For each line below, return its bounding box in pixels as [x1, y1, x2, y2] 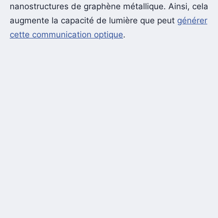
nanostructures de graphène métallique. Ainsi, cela [10, 1, 208, 12]
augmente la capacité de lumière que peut [10, 16, 177, 26]
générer [177, 16, 207, 26]
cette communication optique [10, 30, 123, 40]
